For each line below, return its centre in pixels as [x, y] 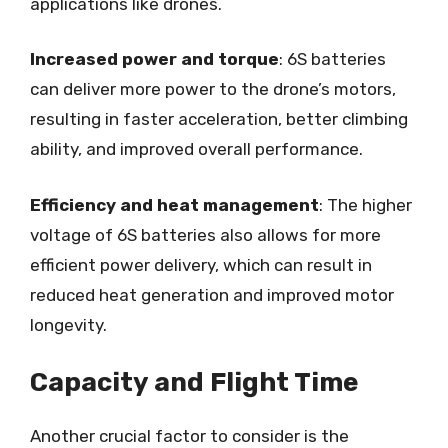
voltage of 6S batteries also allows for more [205, 234]
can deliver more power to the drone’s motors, [213, 89]
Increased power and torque [154, 59]
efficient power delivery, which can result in [201, 264]
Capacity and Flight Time [194, 382]
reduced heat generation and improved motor [212, 294]
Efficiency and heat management [174, 204]
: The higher [365, 204]
